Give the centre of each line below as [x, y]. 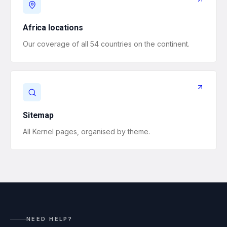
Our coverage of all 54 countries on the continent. [106, 44]
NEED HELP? [50, 219]
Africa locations [53, 28]
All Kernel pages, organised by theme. [86, 131]
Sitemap [38, 115]
